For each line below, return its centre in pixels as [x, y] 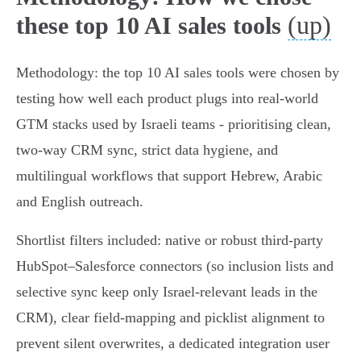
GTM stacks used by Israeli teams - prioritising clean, [174, 124]
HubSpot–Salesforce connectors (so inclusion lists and [175, 266]
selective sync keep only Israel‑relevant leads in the [167, 292]
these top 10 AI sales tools [149, 26]
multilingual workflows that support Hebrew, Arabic [169, 176]
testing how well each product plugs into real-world [167, 99]
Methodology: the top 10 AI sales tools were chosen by [178, 73]
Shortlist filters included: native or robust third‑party [170, 241]
